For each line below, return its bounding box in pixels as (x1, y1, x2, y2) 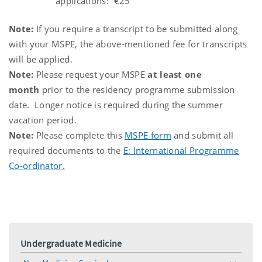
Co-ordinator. (9, 159, 65, 171)
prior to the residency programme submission (39, 83, 235, 95)
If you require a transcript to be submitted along (33, 22, 238, 35)
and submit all (171, 129, 234, 141)
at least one (147, 68, 202, 80)
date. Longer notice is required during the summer (9, 98, 223, 111)
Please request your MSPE (33, 68, 148, 80)
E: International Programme (123, 144, 239, 156)
